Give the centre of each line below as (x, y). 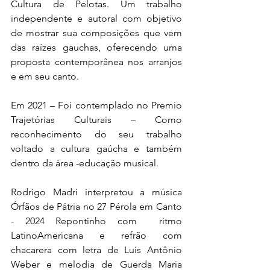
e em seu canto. (46, 76)
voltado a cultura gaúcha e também (96, 148)
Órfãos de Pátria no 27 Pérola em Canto (96, 206)
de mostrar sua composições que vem (96, 33)
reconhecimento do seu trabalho (96, 134)
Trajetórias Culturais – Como (96, 119)
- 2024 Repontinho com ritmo (96, 221)
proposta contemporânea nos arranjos (96, 61)
